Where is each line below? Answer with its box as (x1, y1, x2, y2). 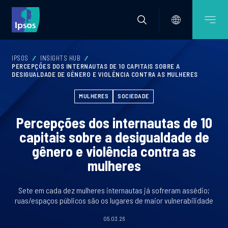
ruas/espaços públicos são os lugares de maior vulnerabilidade (15, 195, 213, 205)
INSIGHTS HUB (40, 54, 80, 62)
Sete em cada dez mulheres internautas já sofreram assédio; (18, 185, 210, 195)
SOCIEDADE (118, 92, 149, 99)
